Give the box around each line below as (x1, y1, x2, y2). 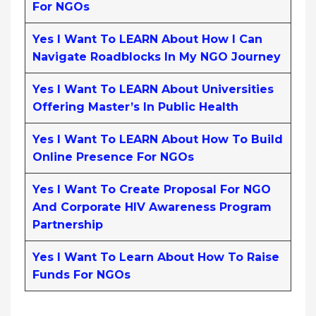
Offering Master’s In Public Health (32, 99, 238, 114)
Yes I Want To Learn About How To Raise (32, 250, 279, 264)
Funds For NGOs (32, 267, 130, 281)
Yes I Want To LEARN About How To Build (32, 132, 283, 146)
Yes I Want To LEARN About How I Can (32, 32, 262, 46)
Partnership (32, 217, 103, 231)
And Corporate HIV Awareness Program (32, 200, 272, 214)
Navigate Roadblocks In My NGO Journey (32, 49, 281, 63)
